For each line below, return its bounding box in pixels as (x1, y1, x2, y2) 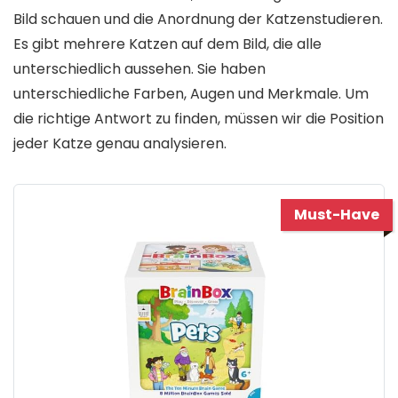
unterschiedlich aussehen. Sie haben (13, 59, 266, 80)
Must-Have (294, 204, 379, 226)
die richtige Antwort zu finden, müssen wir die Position (13, 108, 384, 130)
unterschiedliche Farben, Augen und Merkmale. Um (13, 84, 369, 105)
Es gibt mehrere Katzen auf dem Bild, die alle (13, 34, 322, 55)
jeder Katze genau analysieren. (13, 133, 227, 155)
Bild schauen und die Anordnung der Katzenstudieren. (13, 9, 383, 30)
